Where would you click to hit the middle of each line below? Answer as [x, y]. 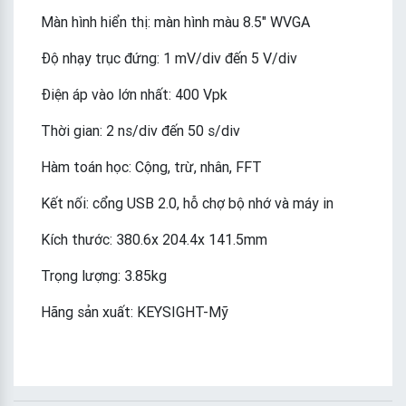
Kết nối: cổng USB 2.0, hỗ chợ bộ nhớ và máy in [187, 203]
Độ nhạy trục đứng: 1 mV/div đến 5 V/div [169, 58]
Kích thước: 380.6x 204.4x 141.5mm [154, 240]
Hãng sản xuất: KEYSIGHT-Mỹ [135, 312]
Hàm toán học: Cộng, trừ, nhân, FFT [151, 167]
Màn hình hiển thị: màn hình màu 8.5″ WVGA [175, 22]
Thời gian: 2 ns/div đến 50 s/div [140, 131]
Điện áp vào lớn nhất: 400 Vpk [134, 95]
